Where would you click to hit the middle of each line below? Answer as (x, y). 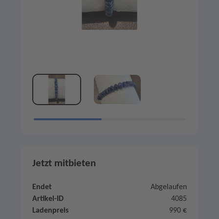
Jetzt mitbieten (64, 164)
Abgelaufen (169, 187)
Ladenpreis (50, 211)
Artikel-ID (48, 199)
